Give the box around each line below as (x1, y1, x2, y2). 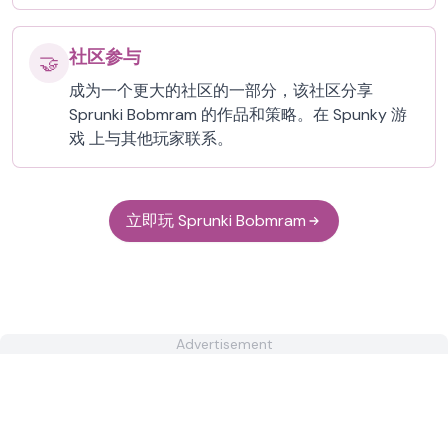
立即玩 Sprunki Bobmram (126, 210, 306, 231)
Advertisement (175, 335, 273, 353)
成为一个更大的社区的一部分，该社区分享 (69, 80, 373, 101)
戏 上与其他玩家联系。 (69, 128, 233, 149)
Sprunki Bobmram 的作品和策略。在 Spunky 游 (69, 104, 407, 125)
